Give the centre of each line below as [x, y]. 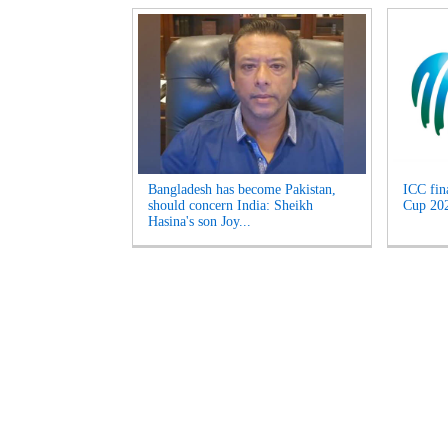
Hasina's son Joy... [199, 221]
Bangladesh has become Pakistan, [242, 189]
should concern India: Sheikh [230, 205]
